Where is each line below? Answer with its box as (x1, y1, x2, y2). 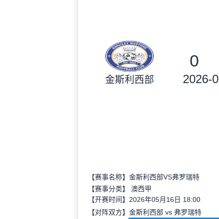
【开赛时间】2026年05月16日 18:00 (88, 196, 200, 203)
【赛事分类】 (88, 185, 131, 193)
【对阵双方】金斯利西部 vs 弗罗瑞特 (88, 208, 201, 216)
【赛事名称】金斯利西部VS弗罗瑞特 (88, 173, 199, 181)
